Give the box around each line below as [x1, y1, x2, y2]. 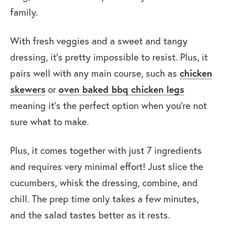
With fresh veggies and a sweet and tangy [10, 35, 188, 47]
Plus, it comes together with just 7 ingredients [10, 144, 202, 157]
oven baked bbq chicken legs [59, 83, 184, 96]
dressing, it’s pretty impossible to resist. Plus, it [10, 51, 208, 64]
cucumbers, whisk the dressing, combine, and [10, 177, 198, 189]
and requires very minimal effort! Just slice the [10, 160, 203, 173]
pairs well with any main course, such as [10, 67, 180, 80]
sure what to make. [10, 116, 89, 128]
